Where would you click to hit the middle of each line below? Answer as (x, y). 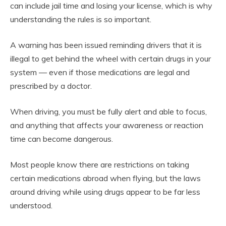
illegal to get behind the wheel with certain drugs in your (110, 58)
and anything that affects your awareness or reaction (107, 125)
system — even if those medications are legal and (100, 72)
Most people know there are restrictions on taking (100, 164)
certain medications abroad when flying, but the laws (105, 178)
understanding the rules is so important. (81, 19)
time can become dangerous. (62, 138)
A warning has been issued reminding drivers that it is (106, 45)
